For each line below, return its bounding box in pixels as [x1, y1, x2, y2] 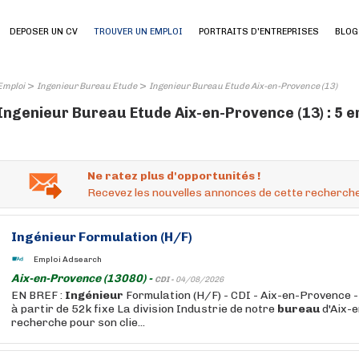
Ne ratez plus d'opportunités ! [87, 169, 260, 183]
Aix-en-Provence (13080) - [11, 272, 155, 285]
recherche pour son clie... [11, 316, 145, 329]
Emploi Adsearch [34, 254, 102, 264]
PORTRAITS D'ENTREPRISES [199, 26, 319, 37]
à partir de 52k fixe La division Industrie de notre [11, 302, 277, 316]
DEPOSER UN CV [10, 26, 78, 37]
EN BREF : [11, 288, 65, 302]
